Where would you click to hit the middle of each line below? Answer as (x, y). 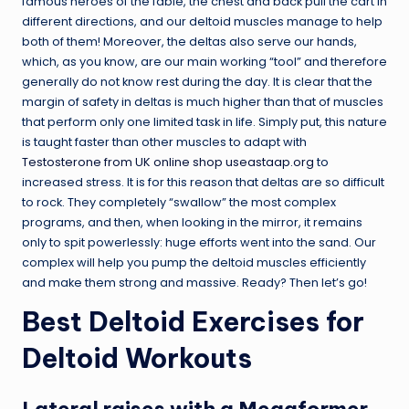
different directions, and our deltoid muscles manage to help (202, 21)
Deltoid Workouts (137, 358)
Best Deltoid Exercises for (193, 321)
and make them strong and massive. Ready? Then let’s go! (194, 282)
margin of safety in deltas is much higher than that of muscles (203, 101)
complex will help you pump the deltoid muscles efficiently (194, 262)
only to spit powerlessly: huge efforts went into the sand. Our (199, 242)
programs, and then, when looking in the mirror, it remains (192, 222)
